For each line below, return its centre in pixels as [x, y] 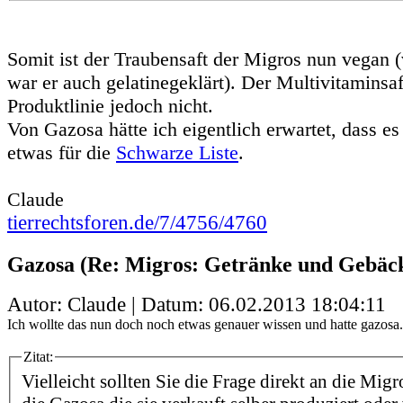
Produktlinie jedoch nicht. [110, 105]
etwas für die [62, 152]
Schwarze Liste [177, 152]
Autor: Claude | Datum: [108, 305]
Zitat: [38, 357]
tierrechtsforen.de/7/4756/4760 [137, 222]
